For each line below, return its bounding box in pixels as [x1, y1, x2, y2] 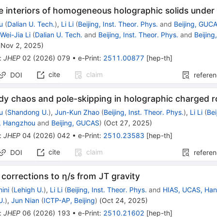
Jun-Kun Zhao [55, 108, 100, 117]
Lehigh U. [14, 186, 44, 194]
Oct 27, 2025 [106, 119, 150, 127]
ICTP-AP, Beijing [44, 196, 95, 205]
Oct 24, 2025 [102, 196, 146, 205]
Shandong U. [7, 108, 49, 117]
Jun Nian [11, 196, 40, 205]
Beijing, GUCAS [51, 119, 100, 127]
